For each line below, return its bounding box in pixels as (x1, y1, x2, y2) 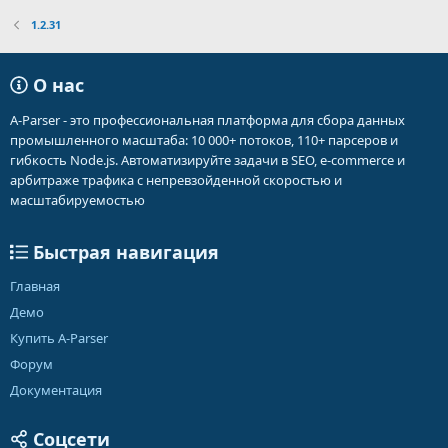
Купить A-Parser (10, 329, 108, 347)
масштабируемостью (10, 191, 145, 209)
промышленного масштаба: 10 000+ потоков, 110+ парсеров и (10, 131, 398, 149)
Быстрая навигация (28, 240, 219, 264)
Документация (10, 381, 102, 399)
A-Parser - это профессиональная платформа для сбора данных (10, 111, 405, 129)
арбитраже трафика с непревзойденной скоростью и (10, 171, 342, 189)
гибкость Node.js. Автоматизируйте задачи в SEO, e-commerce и (10, 151, 405, 169)
